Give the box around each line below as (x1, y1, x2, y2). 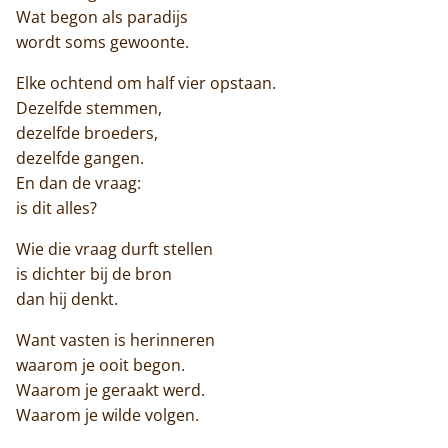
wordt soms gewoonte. (16, 31, 189, 54)
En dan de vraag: (16, 172, 141, 195)
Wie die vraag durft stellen (16, 238, 213, 261)
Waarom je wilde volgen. (16, 404, 199, 427)
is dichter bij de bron (16, 263, 172, 286)
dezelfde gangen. (16, 147, 144, 170)
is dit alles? (16, 197, 97, 220)
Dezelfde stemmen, (16, 97, 162, 120)
